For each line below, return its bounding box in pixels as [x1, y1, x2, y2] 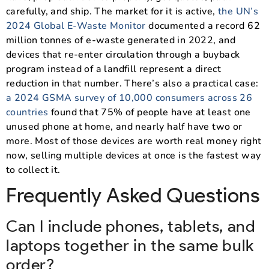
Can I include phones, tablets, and [6, 216, 256, 236]
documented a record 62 [145, 19, 261, 32]
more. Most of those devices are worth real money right [6, 134, 262, 148]
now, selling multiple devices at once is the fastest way [6, 148, 261, 162]
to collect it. [6, 163, 61, 177]
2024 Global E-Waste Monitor [6, 19, 146, 32]
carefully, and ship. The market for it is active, [6, 4, 218, 18]
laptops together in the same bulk [6, 235, 254, 255]
